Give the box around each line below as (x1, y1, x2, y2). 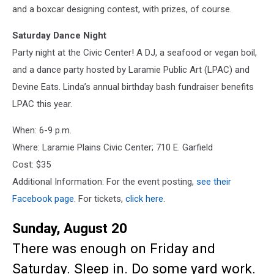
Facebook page (12, 193, 74, 204)
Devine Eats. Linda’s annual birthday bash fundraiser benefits (12, 81, 254, 92)
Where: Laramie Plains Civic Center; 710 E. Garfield (12, 141, 213, 153)
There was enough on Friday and (12, 240, 215, 257)
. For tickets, (74, 193, 125, 204)
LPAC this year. (12, 98, 75, 109)
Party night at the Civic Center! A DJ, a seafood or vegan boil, (12, 46, 257, 58)
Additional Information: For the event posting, (12, 176, 196, 187)
